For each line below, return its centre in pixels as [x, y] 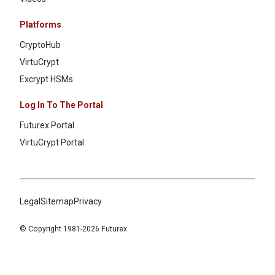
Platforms [41, 25]
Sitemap [57, 202]
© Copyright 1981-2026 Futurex [73, 229]
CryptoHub [40, 45]
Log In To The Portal [61, 105]
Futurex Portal [47, 126]
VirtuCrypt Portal [52, 143]
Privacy [88, 202]
